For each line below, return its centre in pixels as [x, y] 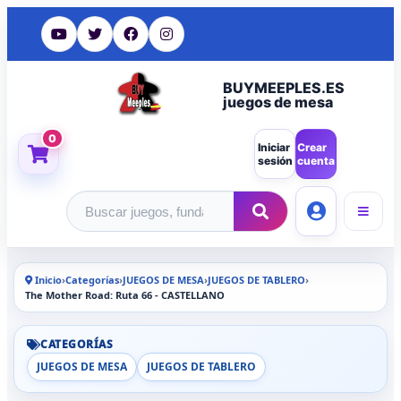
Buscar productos [129, 219]
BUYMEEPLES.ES [283, 88]
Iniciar [273, 147]
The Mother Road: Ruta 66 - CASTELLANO [125, 295]
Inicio [47, 280]
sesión [275, 161]
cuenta [316, 161]
